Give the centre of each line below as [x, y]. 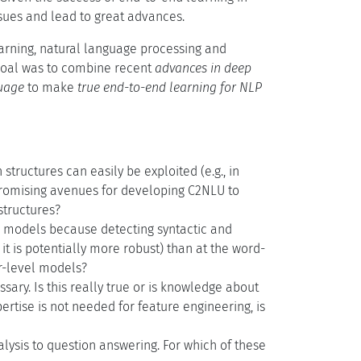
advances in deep [203, 68]
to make [51, 87]
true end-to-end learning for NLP [170, 87]
